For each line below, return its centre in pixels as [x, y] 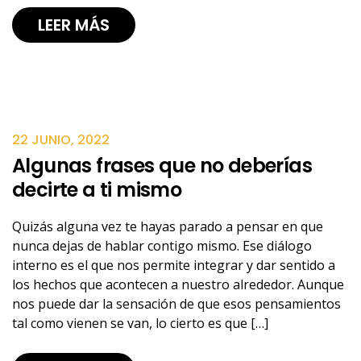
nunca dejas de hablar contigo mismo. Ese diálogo [162, 246]
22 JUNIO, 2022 [61, 140]
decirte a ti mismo [97, 190]
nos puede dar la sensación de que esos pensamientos [176, 304]
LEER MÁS [74, 25]
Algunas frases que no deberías [162, 166]
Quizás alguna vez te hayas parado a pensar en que [168, 226]
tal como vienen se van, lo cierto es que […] [140, 323]
